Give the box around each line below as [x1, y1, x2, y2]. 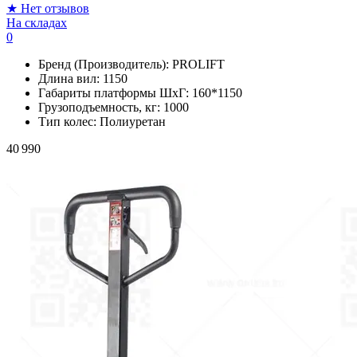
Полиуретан [100, 114, 166, 128]
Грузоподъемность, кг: [38, 100, 163, 114]
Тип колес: [38, 114, 100, 128]
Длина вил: [38, 71, 103, 85]
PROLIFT [172, 57, 225, 71]
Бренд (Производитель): [38, 57, 172, 71]
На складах [6, 15, 67, 29]
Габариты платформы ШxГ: [38, 85, 192, 100]
